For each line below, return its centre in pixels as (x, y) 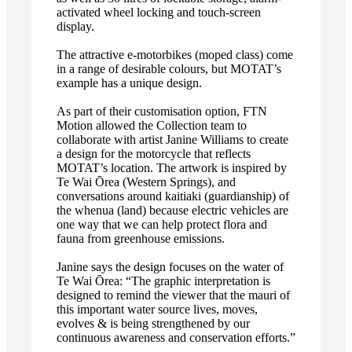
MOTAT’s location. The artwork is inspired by (172, 168)
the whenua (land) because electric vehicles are (172, 211)
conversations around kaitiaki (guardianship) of (173, 196)
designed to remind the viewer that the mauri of (173, 295)
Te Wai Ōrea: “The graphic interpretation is (163, 281)
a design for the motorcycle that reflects (154, 154)
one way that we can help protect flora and (162, 225)
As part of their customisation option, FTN (162, 112)
